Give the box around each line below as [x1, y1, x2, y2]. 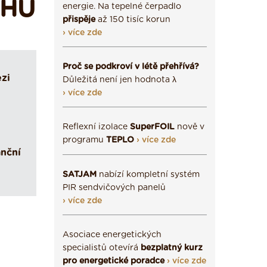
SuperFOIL [130, 123, 175, 131]
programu [63, 136, 106, 144]
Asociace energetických [63, 231, 162, 239]
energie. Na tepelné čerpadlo [63, 2, 181, 11]
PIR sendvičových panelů [63, 184, 166, 192]
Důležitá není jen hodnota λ [63, 76, 176, 84]
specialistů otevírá [63, 244, 141, 252]
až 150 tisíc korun [95, 15, 170, 24]
